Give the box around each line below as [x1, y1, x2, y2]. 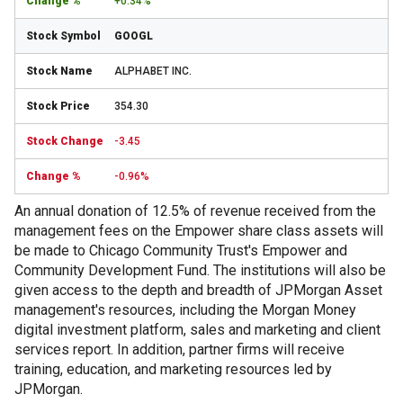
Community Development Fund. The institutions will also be [14, 262, 386, 279]
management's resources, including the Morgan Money [14, 301, 356, 318]
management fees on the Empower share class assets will [14, 222, 383, 239]
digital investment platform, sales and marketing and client [14, 321, 381, 338]
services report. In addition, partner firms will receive [14, 341, 345, 358]
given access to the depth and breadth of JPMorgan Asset [14, 282, 382, 299]
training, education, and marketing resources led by [14, 361, 332, 378]
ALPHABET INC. [114, 65, 192, 77]
